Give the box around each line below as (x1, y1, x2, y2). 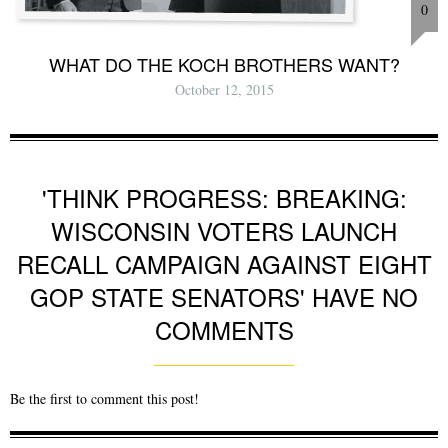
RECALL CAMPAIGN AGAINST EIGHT (16, 246, 432, 282)
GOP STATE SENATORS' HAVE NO (30, 279, 418, 315)
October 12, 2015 (174, 79, 274, 99)
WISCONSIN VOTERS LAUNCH (51, 213, 397, 249)
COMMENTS (154, 312, 294, 348)
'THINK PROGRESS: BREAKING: (41, 180, 407, 216)
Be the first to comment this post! (10, 389, 199, 409)
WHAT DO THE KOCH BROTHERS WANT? (48, 50, 400, 77)
